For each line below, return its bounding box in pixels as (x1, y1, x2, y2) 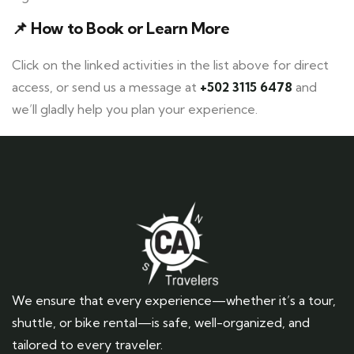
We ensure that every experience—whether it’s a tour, (12, 292, 336, 309)
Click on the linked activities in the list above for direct (12, 57, 329, 73)
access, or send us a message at (12, 79, 200, 96)
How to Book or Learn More (31, 18, 230, 39)
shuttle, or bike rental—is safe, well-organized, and (12, 314, 310, 331)
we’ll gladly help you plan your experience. (12, 101, 258, 118)
